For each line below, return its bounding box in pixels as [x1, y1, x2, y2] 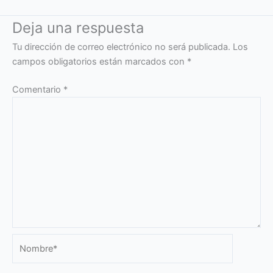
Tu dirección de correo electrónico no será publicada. [12, 41, 230, 52]
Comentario [12, 83, 63, 95]
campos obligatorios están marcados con [12, 55, 187, 67]
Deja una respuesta [12, 18, 144, 37]
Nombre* [12, 235, 49, 247]
